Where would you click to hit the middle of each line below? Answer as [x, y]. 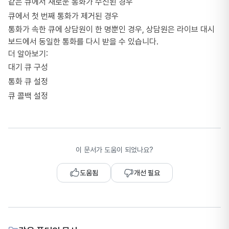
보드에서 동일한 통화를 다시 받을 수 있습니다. [83, 42]
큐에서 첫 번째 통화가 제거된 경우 [63, 16]
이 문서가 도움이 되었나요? [114, 150]
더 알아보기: [28, 54]
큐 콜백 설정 [28, 96]
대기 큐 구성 [28, 67]
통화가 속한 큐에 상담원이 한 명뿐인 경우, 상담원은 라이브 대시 [111, 29]
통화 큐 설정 [28, 82]
